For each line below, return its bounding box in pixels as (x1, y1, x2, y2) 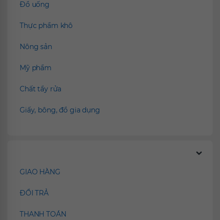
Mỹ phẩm (20, 63, 52, 73)
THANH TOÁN (20, 210, 66, 219)
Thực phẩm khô (20, 21, 73, 30)
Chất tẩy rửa (20, 84, 62, 94)
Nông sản (20, 42, 52, 52)
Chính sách (17, 149, 61, 159)
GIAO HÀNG (20, 167, 60, 177)
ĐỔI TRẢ (20, 189, 49, 198)
